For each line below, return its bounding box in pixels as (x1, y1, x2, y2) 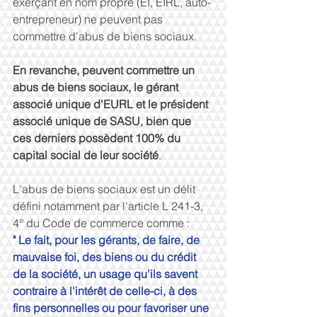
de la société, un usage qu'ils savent (13, 267, 200, 281)
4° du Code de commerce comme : (13, 216, 192, 230)
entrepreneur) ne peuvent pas (13, 12, 166, 26)
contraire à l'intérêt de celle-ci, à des (13, 284, 200, 298)
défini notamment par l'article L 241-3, (13, 199, 206, 213)
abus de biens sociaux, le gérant (13, 80, 181, 94)
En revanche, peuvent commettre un (13, 63, 197, 77)
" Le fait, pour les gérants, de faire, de (13, 233, 202, 247)
